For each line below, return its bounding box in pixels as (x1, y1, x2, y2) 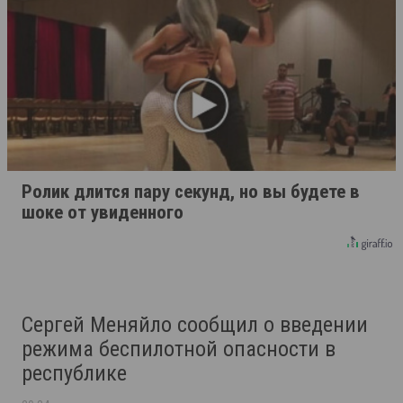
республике (22, 361, 127, 387)
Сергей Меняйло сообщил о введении (22, 312, 368, 338)
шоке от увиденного (22, 201, 184, 224)
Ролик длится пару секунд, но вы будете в (22, 181, 360, 203)
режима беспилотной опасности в (22, 336, 336, 363)
